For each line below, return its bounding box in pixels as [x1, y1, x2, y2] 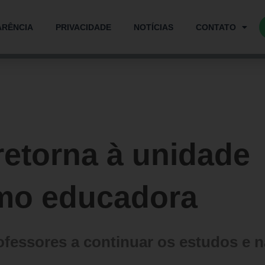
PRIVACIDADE [56, 22, 112, 32]
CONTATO [196, 22, 237, 32]
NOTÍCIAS [134, 22, 174, 32]
